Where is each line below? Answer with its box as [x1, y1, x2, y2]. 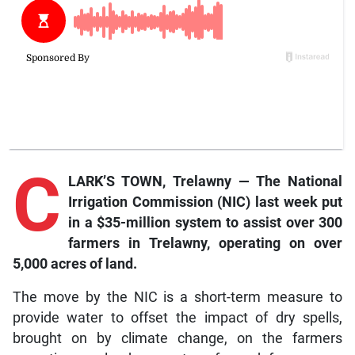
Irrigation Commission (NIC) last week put [67, 194, 343, 211]
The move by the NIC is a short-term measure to [12, 289, 343, 306]
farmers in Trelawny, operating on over [67, 235, 343, 252]
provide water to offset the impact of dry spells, [12, 310, 343, 326]
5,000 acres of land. [12, 256, 137, 273]
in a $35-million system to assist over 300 [67, 215, 343, 231]
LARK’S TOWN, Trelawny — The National [67, 174, 343, 190]
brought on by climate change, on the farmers [12, 330, 343, 347]
